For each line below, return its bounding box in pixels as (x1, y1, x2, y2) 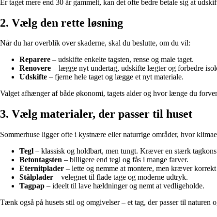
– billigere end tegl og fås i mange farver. (62, 155, 188, 164)
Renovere (19, 64, 51, 73)
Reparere (19, 55, 50, 64)
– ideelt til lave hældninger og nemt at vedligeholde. (45, 182, 204, 190)
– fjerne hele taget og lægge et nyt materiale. (47, 73, 184, 81)
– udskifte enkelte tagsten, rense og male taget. (50, 55, 194, 64)
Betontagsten (19, 155, 62, 164)
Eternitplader (19, 164, 64, 173)
